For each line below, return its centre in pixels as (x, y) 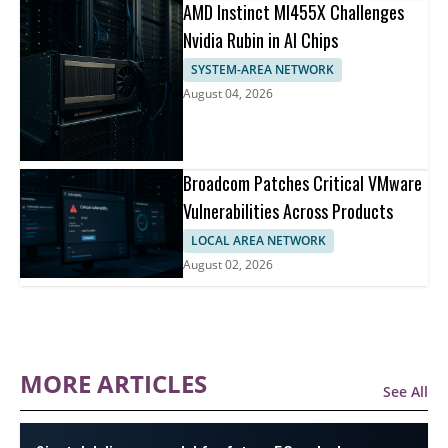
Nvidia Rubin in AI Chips (261, 40)
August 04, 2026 (228, 94)
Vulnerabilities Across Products (288, 211)
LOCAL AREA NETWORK (259, 241)
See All (405, 392)
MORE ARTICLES (113, 384)
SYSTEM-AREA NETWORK (263, 70)
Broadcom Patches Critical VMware (303, 183)
